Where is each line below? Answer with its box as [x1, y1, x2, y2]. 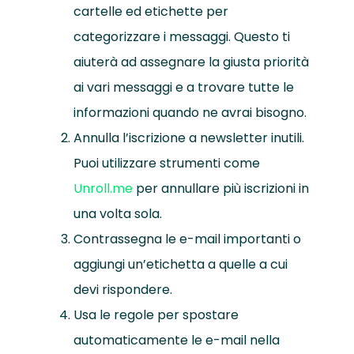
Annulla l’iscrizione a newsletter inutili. [73, 128, 304, 147]
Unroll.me [73, 179, 133, 198]
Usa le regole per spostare [73, 305, 239, 324]
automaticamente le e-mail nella [73, 330, 280, 349]
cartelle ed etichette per [73, 2, 228, 21]
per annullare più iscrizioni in [132, 179, 309, 198]
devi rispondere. [73, 280, 172, 299]
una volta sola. [73, 204, 162, 223]
